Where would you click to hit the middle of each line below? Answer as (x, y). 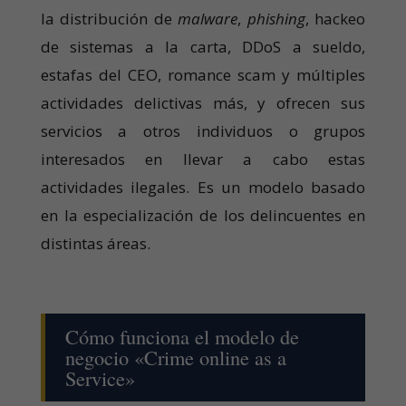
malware (208, 18)
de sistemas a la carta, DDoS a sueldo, (203, 46)
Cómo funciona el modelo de (182, 336)
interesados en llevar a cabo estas (203, 159)
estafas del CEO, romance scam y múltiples (203, 74)
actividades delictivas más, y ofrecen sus (203, 102)
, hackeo (335, 18)
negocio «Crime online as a (175, 357)
